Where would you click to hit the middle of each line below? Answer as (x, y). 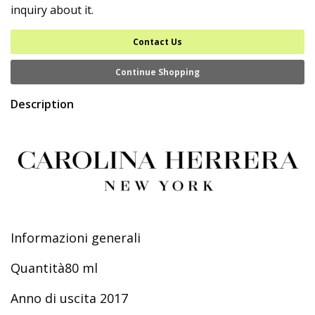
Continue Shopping (157, 72)
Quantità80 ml (54, 268)
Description (42, 104)
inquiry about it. (52, 10)
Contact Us (157, 42)
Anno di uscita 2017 (69, 298)
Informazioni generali (76, 238)
